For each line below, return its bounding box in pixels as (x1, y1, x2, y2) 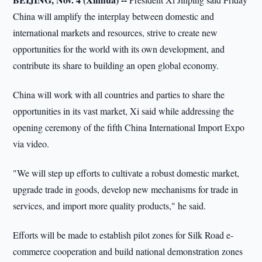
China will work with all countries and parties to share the (13, 88, 225, 101)
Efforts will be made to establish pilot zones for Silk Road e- (13, 229, 234, 241)
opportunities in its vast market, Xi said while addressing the (13, 105, 235, 117)
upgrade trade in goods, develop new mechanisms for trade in (13, 183, 239, 195)
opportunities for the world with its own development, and (13, 43, 225, 55)
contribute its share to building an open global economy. (13, 59, 219, 71)
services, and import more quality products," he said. (13, 199, 206, 212)
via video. (13, 137, 50, 150)
